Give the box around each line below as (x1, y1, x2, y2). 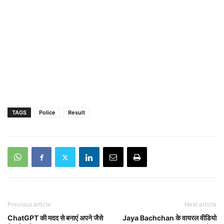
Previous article (7, 200, 51, 208)
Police (39, 109, 55, 116)
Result (68, 109, 85, 116)
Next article (184, 200, 216, 208)
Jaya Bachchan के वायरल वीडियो (122, 213, 216, 222)
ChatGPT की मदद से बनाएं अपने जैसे (7, 213, 103, 222)
